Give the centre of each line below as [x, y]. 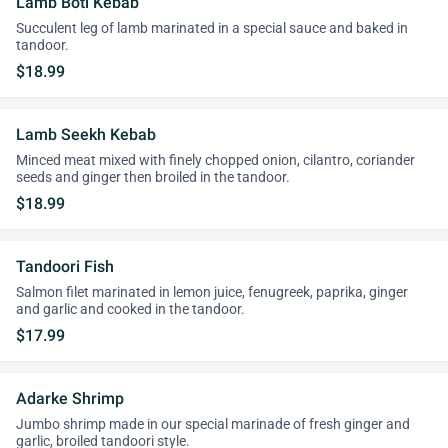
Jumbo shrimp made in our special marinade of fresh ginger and [213, 424]
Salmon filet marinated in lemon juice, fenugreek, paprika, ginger [212, 292]
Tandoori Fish [65, 266]
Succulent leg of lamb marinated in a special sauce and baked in [212, 28]
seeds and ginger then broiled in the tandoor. [153, 177]
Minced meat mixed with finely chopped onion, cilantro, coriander [215, 160]
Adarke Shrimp [70, 398]
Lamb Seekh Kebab [86, 134]
